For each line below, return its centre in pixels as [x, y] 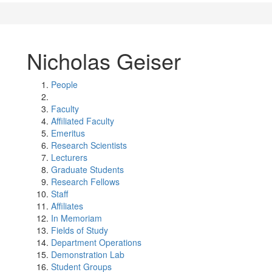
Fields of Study [80, 230]
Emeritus [68, 133]
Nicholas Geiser [104, 60]
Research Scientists [89, 145]
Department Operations [96, 242]
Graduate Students [87, 169]
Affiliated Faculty [83, 121]
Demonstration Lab [88, 254]
